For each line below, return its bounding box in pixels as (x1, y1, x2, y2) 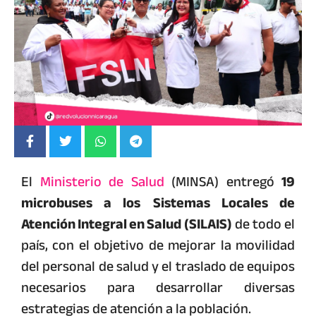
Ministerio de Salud (39, 168, 171, 195)
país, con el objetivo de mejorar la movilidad (21, 231, 295, 258)
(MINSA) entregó (171, 168, 281, 195)
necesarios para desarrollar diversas (21, 274, 295, 300)
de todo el (231, 210, 296, 237)
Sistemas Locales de (152, 189, 296, 216)
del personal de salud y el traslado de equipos (21, 253, 295, 279)
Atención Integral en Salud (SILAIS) (21, 210, 232, 237)
